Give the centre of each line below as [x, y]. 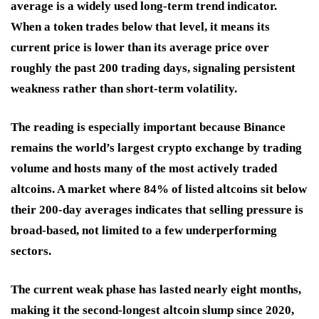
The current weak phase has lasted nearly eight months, [156, 289]
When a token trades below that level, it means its [140, 26]
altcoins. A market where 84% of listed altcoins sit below [159, 189]
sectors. [31, 251]
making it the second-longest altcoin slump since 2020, [152, 310]
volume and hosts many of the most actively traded [144, 168]
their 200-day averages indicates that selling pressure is [157, 209]
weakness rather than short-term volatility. [124, 88]
